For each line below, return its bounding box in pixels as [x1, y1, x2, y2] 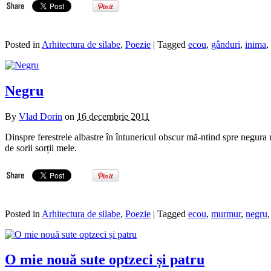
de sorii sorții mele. [5, 142, 77, 153]
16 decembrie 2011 [77, 111, 149, 122]
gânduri [211, 39, 240, 50]
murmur [211, 208, 241, 219]
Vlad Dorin [19, 111, 62, 122]
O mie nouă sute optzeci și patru [5, 252, 204, 268]
